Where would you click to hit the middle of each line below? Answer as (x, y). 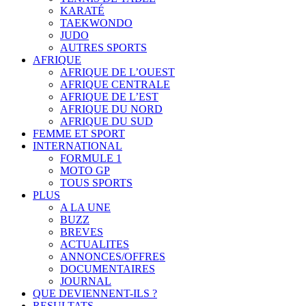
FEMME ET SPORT (79, 134)
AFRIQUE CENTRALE (115, 85)
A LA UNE (85, 208)
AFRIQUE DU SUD (107, 122)
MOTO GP (85, 171)
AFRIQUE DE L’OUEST (117, 72)
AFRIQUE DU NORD (111, 109)
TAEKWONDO (96, 23)
